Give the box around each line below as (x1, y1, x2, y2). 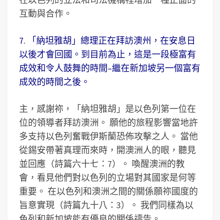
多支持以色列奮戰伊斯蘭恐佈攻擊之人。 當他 (19, 131, 198, 142)
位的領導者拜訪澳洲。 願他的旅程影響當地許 (19, 117, 198, 128)
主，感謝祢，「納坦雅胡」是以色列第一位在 (19, 103, 196, 114)
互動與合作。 (19, 8, 72, 19)
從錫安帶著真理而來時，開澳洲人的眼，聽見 (19, 144, 196, 156)
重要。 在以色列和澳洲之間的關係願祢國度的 (19, 186, 198, 197)
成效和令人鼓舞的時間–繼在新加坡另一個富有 (19, 62, 200, 74)
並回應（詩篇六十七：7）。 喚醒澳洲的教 (19, 158, 185, 169)
